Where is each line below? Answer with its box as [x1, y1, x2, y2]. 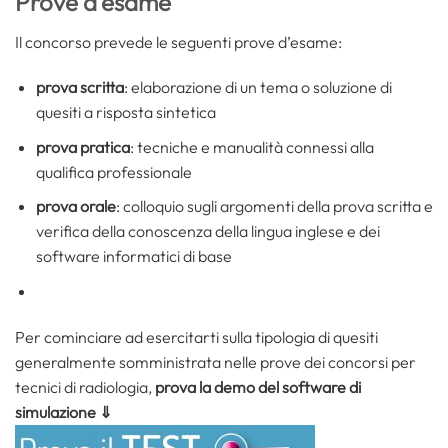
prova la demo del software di [155, 376, 361, 397]
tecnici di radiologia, [15, 376, 155, 397]
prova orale [35, 196, 116, 217]
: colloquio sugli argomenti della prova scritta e [115, 196, 433, 217]
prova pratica [35, 136, 130, 157]
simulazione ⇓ [15, 401, 112, 422]
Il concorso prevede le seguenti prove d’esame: [15, 31, 342, 52]
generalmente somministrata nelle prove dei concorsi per [15, 351, 416, 372]
